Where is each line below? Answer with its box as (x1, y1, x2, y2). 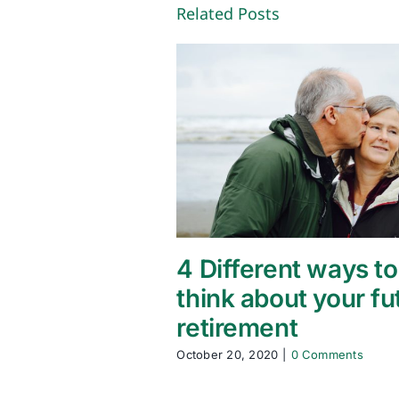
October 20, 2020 (176, 346, 279, 362)
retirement (176, 312, 298, 343)
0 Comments (290, 346, 363, 362)
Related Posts (176, 3, 281, 25)
